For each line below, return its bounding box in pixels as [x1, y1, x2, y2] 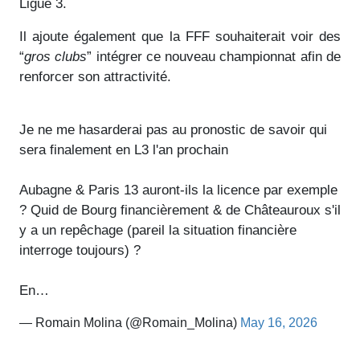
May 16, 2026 [240, 315, 317, 329]
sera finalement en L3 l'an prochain [19, 141, 228, 157]
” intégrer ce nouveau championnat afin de [87, 48, 342, 64]
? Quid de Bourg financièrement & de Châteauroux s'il [19, 202, 341, 218]
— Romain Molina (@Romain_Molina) [19, 315, 240, 329]
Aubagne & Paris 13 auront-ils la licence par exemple [19, 182, 337, 198]
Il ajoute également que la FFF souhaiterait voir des [19, 28, 341, 44]
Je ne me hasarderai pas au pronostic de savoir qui [19, 121, 327, 137]
